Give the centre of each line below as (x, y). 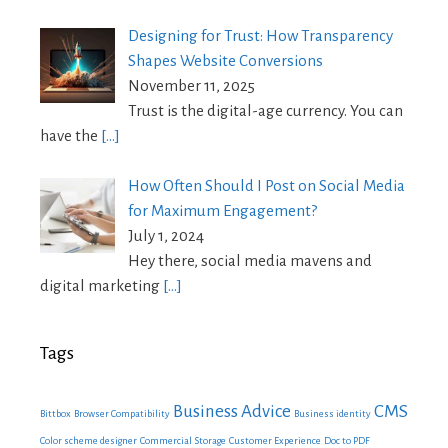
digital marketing (101, 286)
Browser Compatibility (122, 414)
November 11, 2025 (191, 85)
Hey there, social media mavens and (249, 261)
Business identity (332, 414)
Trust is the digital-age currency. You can (265, 110)
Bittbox (55, 414)
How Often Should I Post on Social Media (266, 186)
